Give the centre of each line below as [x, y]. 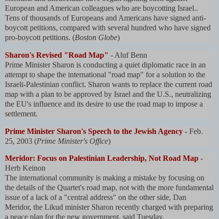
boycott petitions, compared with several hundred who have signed [108, 27]
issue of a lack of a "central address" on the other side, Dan [96, 197]
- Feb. [194, 131]
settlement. [21, 113]
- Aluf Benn [129, 55]
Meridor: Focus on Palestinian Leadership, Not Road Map [102, 158]
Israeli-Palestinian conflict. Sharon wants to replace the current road [109, 84]
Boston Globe [96, 37]
